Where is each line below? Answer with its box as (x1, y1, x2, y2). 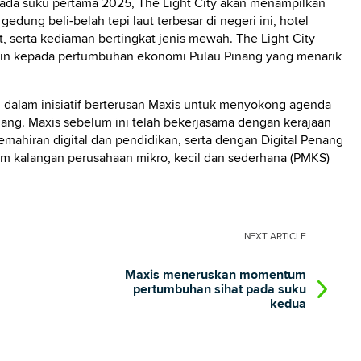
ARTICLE (269, 230, 306, 243)
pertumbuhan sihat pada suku (132, 281, 306, 298)
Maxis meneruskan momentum (124, 267, 306, 284)
